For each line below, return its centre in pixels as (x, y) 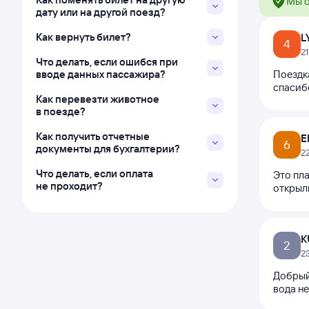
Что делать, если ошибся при (107, 62)
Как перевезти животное (98, 99)
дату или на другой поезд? (101, 12)
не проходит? (69, 186)
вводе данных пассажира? (101, 74)
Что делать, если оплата (94, 173)
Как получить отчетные (93, 136)
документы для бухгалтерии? (108, 149)
